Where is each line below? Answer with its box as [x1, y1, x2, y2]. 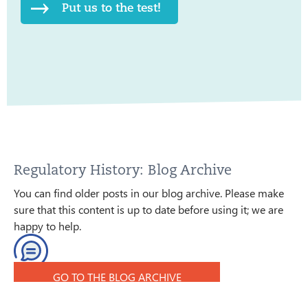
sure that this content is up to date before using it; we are [14, 201, 283, 217]
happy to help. [14, 218, 81, 233]
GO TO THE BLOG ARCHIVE [52, 269, 181, 284]
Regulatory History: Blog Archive [14, 160, 232, 179]
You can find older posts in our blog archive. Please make [14, 185, 284, 200]
